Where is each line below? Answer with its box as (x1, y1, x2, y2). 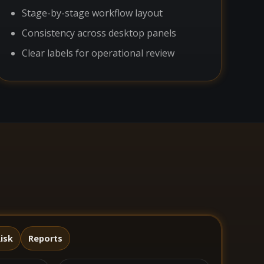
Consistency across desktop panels (22, 27, 176, 39)
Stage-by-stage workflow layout (22, 6, 163, 19)
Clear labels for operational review (22, 47, 174, 60)
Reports (28, 233, 62, 244)
